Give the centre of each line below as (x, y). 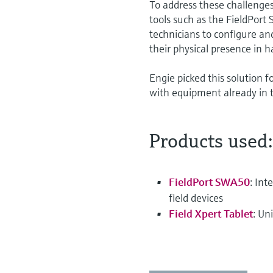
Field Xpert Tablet (211, 214)
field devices (196, 198)
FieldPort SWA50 (210, 182)
